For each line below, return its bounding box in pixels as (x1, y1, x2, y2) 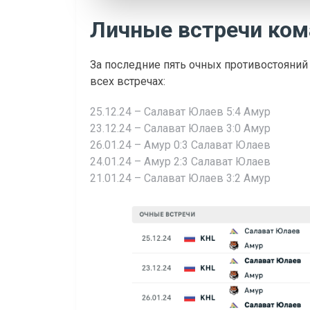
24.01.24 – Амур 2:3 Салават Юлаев (90, 154, 271, 168)
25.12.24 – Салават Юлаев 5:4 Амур (90, 104, 271, 118)
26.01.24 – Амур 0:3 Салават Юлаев (90, 138, 271, 152)
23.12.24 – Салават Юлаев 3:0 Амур (90, 121, 271, 135)
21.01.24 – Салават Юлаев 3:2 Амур (90, 171, 271, 185)
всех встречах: (90, 74, 165, 88)
